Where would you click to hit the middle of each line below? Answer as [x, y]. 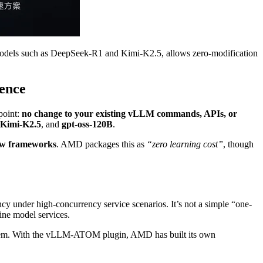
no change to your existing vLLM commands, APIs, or [129, 113]
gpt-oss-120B [87, 124]
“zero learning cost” [185, 144]
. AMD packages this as [102, 144]
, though [238, 144]
